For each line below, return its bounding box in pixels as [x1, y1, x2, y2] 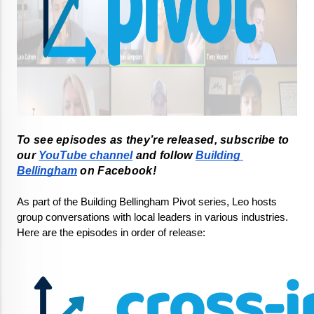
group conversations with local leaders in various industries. [17, 212, 288, 224]
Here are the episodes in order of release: [17, 227, 208, 239]
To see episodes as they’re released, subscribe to [17, 134, 289, 146]
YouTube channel [39, 149, 133, 162]
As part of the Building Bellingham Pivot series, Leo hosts [17, 196, 277, 208]
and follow [132, 149, 196, 162]
